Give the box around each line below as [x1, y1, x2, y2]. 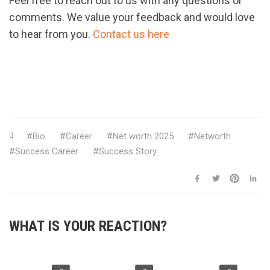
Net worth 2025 [113, 130, 174, 142]
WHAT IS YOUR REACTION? [9, 218, 167, 235]
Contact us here [93, 27, 169, 40]
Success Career [15, 145, 78, 157]
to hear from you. [9, 27, 93, 40]
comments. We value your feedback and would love [9, 10, 255, 24]
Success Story [99, 145, 157, 157]
